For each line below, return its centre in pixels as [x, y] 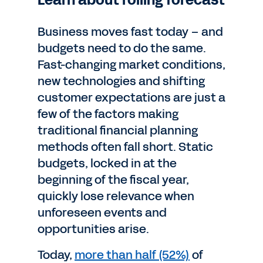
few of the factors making [108, 114]
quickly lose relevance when [116, 196]
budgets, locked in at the [107, 163]
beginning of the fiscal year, [113, 180]
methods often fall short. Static [125, 147]
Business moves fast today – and [130, 32]
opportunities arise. [93, 229]
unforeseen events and [102, 213]
